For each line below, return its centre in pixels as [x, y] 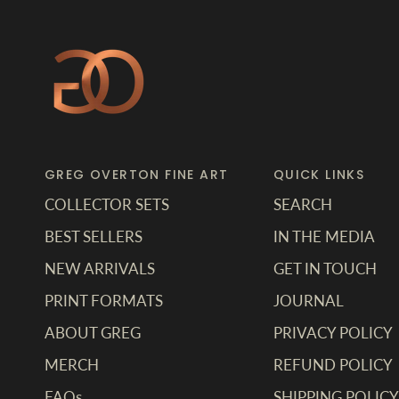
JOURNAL [308, 300]
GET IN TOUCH [325, 268]
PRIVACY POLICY [333, 332]
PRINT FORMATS [104, 300]
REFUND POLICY [333, 364]
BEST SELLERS [94, 236]
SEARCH [302, 204]
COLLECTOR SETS [107, 204]
